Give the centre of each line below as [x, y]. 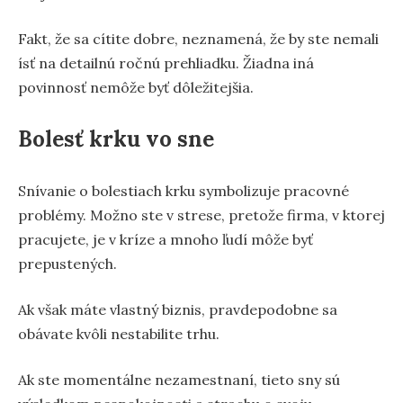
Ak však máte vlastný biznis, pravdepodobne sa [178, 310]
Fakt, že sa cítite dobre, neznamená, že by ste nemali [198, 39]
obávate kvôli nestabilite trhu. [119, 334]
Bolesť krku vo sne [116, 139]
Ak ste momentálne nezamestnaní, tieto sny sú [179, 380]
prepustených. [67, 264]
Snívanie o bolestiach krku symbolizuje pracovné [184, 191]
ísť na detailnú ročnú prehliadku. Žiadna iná [166, 63]
